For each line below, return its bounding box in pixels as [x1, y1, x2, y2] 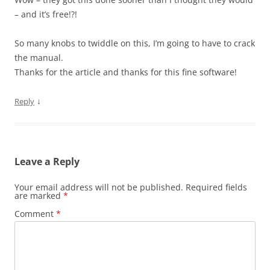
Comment [14, 207, 56, 219]
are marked [14, 189, 63, 201]
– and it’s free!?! [14, 8, 77, 20]
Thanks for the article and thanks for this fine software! [14, 66, 237, 78]
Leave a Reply [14, 154, 80, 168]
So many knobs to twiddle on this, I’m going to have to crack [14, 37, 255, 49]
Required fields [186, 181, 247, 193]
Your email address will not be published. [14, 181, 183, 193]
